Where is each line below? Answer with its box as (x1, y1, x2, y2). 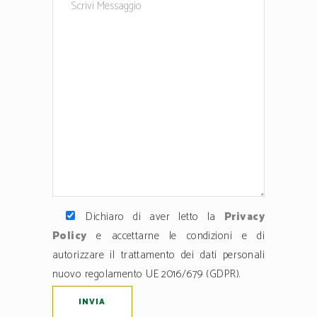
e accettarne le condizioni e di (86, 226, 265, 245)
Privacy (224, 207, 265, 226)
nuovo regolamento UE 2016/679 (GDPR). (52, 265, 241, 283)
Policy (52, 226, 87, 245)
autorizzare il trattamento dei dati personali (52, 246, 265, 264)
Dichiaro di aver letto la (77, 207, 224, 226)
